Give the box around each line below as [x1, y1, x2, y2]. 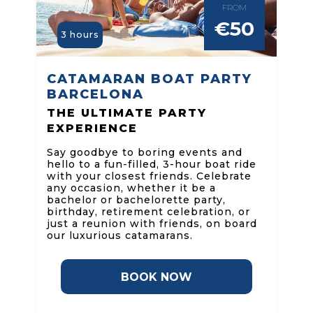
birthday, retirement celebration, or [46, 205, 250, 219]
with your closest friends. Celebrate [46, 170, 252, 183]
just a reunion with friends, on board [46, 217, 257, 231]
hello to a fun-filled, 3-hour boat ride [46, 158, 256, 171]
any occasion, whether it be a [46, 182, 216, 195]
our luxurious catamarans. [46, 229, 193, 242]
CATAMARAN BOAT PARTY [46, 71, 252, 87]
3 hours [60, 29, 99, 41]
